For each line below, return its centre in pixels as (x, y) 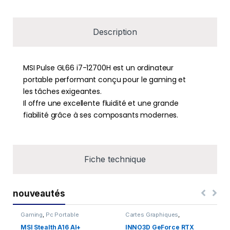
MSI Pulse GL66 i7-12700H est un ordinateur (99, 68)
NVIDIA (199, 220)
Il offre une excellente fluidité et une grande (101, 103)
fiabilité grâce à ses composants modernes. (101, 115)
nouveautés (39, 193)
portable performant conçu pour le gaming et (104, 79)
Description (115, 32)
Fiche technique (115, 159)
